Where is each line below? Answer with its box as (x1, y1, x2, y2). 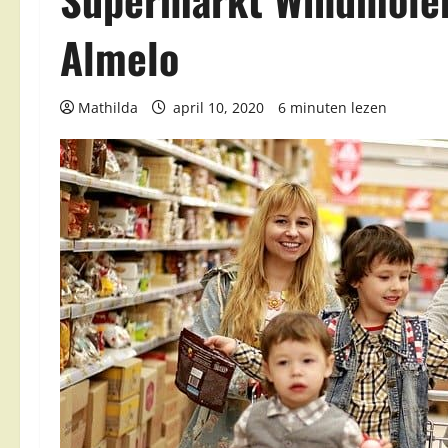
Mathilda (78, 98, 138, 117)
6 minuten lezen (278, 98, 387, 117)
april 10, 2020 (169, 98, 268, 117)
